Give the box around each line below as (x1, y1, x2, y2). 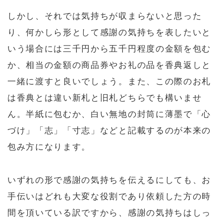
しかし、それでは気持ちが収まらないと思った (7, 11, 202, 21)
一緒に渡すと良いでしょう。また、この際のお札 (7, 77, 211, 87)
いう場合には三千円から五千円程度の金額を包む (7, 44, 211, 54)
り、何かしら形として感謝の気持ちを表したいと (7, 28, 211, 38)
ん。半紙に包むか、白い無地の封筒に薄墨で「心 (7, 110, 211, 119)
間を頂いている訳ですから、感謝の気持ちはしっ (7, 208, 211, 218)
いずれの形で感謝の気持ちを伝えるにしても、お (7, 175, 211, 185)
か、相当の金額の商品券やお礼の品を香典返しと (7, 60, 211, 70)
